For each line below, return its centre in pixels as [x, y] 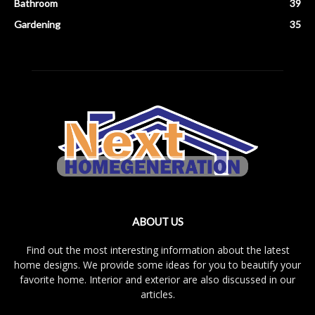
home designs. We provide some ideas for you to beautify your [157, 265]
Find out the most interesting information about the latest [157, 250]
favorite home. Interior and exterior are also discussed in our [157, 280]
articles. [157, 295]
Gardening [37, 25]
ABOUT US [157, 222]
